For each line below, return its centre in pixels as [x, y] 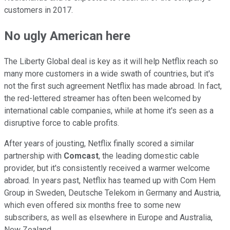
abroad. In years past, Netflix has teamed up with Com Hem [110, 180]
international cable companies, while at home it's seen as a [109, 110]
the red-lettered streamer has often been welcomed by [103, 98]
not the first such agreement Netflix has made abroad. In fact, [113, 86]
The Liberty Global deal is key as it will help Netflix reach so [111, 61]
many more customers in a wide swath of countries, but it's [109, 73]
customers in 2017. [39, 10]
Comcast [81, 156]
